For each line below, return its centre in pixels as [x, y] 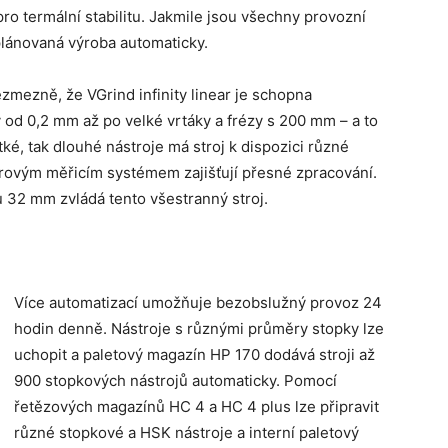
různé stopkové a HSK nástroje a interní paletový [186, 432]
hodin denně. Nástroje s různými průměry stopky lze [199, 328]
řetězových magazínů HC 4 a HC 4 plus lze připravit [196, 406]
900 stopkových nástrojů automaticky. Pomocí [175, 380]
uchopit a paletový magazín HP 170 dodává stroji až [194, 354]
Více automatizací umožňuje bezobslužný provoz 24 [198, 302]
